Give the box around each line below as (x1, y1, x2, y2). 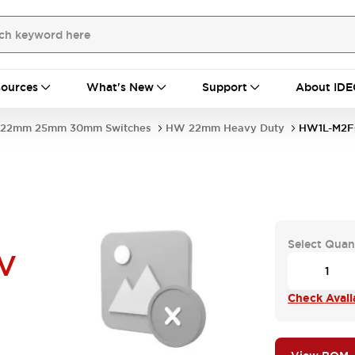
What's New (86, 80, 154, 94)
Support (202, 80, 247, 94)
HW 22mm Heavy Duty (166, 121, 284, 135)
